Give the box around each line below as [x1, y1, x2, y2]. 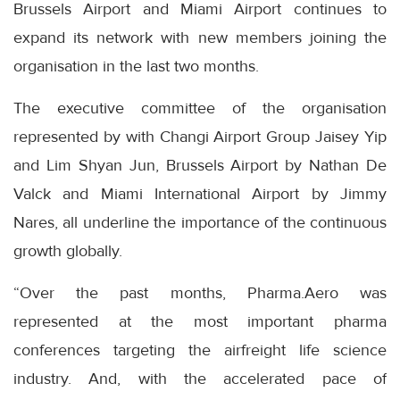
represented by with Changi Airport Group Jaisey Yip [13, 127, 387, 147]
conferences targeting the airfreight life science [13, 340, 387, 361]
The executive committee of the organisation [13, 98, 387, 119]
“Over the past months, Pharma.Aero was [13, 283, 387, 304]
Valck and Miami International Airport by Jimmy [13, 184, 387, 204]
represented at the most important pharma [13, 312, 387, 332]
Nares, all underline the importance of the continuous [13, 212, 387, 233]
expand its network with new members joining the [13, 28, 387, 48]
